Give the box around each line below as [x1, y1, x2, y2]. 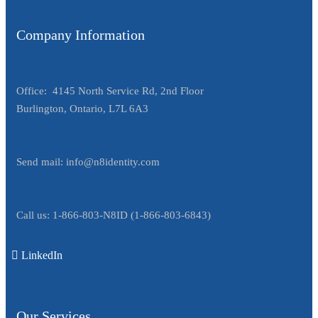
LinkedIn [21, 248, 62, 261]
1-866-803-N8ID [53, 209, 128, 221]
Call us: [16, 209, 53, 221]
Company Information [16, 26, 145, 43]
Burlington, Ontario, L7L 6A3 [16, 102, 148, 114]
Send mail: [16, 155, 66, 168]
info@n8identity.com [66, 155, 160, 168]
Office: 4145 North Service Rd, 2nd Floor [16, 84, 204, 97]
